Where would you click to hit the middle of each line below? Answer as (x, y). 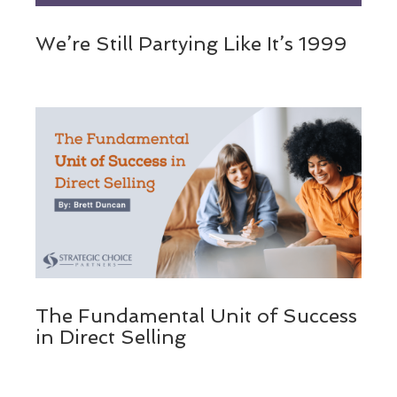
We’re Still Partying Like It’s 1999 (191, 44)
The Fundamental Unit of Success (196, 316)
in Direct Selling (111, 337)
